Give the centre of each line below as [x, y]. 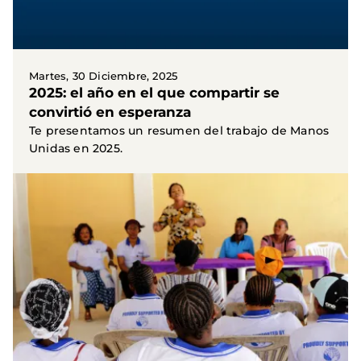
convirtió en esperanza [110, 112]
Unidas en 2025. [76, 148]
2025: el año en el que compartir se [154, 92]
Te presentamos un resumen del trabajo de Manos [179, 130]
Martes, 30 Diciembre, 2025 [104, 75]
